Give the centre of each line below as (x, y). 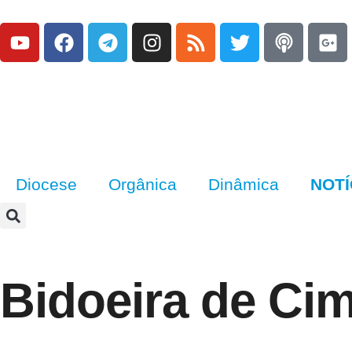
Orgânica (143, 184)
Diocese (46, 184)
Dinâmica (244, 184)
